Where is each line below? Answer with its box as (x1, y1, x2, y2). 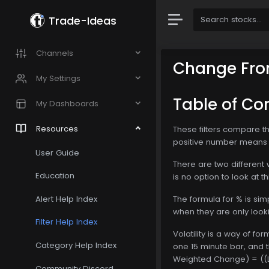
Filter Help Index (35, 216, 98, 228)
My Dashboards (36, 98, 98, 109)
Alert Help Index (35, 193, 98, 205)
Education (35, 170, 75, 182)
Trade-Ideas (49, 13, 117, 28)
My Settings (36, 73, 80, 85)
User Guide (35, 147, 80, 159)
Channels (36, 47, 73, 59)
